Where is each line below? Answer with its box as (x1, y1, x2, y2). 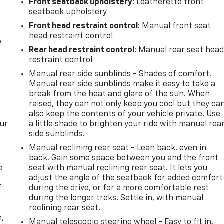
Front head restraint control (29, 22, 138, 30)
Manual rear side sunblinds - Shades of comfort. (29, 70, 212, 78)
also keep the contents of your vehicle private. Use (29, 110, 221, 118)
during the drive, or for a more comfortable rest (29, 184, 209, 192)
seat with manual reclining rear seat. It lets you (29, 164, 208, 172)
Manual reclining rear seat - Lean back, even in (29, 144, 207, 152)
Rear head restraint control (29, 46, 135, 54)
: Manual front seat (138, 22, 211, 30)
